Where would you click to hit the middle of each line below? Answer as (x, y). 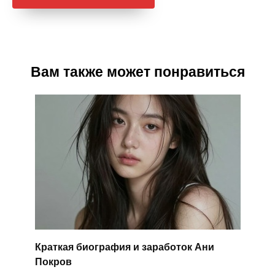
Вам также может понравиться (137, 72)
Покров (53, 261)
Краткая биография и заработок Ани (124, 247)
